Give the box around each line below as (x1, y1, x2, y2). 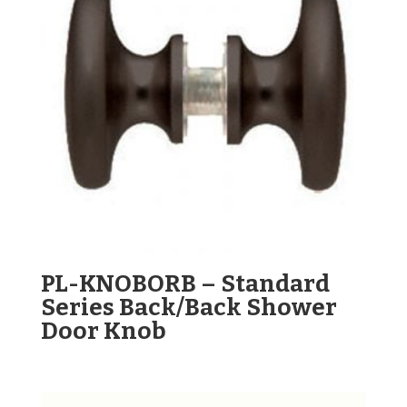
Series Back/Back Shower (40, 293, 337, 322)
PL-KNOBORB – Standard (40, 269, 330, 298)
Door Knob (40, 316, 166, 345)
